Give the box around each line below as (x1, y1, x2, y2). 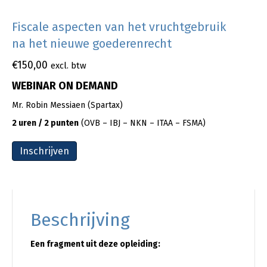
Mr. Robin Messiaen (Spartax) (12, 100, 123, 110)
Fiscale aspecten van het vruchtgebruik (12, 19, 226, 34)
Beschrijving (30, 209, 130, 231)
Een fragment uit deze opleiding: (30, 238, 160, 249)
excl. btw (51, 60, 86, 71)
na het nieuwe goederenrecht (12, 36, 172, 51)
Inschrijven (20, 145, 69, 157)
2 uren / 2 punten (12, 117, 79, 128)
